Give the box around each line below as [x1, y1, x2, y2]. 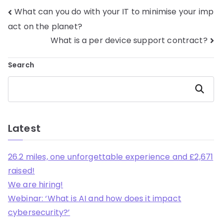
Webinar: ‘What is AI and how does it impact [8, 193, 181, 205]
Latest [8, 121, 41, 136]
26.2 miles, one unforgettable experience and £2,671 [8, 151, 214, 163]
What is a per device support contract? [50, 34, 208, 46]
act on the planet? [8, 20, 82, 32]
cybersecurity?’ [8, 207, 70, 219]
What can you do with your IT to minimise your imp [14, 6, 214, 18]
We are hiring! [8, 179, 63, 191]
